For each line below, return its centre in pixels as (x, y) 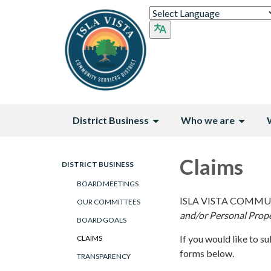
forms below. (208, 253)
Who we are (208, 120)
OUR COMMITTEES (109, 202)
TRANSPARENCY (104, 256)
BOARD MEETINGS (108, 184)
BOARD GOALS (102, 220)
